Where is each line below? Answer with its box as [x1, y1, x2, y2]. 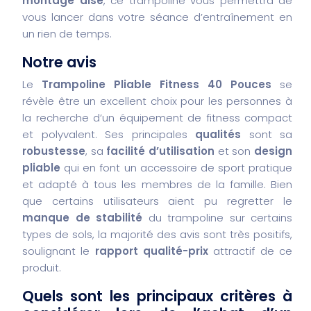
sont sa [241, 126, 292, 142]
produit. [22, 260, 61, 275]
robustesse [22, 143, 85, 158]
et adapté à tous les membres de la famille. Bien [22, 176, 292, 192]
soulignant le [22, 243, 95, 258]
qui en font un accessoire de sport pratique [60, 160, 292, 175]
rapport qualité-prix [94, 243, 209, 258]
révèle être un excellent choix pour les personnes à [22, 93, 292, 108]
